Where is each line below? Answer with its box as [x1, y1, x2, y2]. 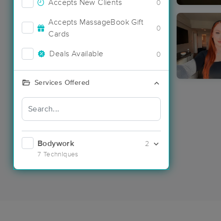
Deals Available [49, 50, 104, 58]
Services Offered [35, 79, 90, 86]
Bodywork [37, 139, 74, 147]
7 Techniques [37, 150, 78, 158]
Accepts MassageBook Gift [48, 18, 144, 26]
